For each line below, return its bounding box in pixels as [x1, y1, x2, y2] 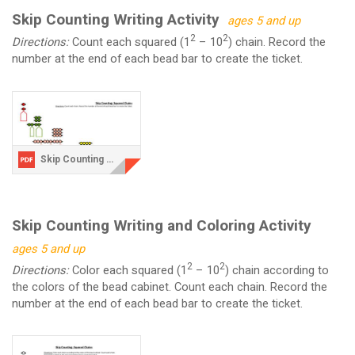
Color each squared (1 [71, 261, 187, 279]
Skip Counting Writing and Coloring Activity [11, 214, 311, 237]
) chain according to [224, 261, 329, 279]
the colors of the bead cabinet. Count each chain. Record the [11, 278, 327, 296]
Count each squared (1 [71, 34, 190, 52]
